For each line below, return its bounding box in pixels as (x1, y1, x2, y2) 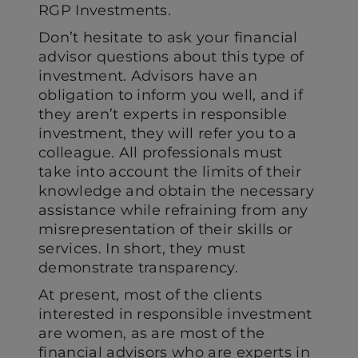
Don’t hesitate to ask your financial (38, 29, 298, 46)
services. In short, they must (38, 240, 246, 257)
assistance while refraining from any (38, 201, 308, 219)
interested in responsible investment (38, 305, 312, 323)
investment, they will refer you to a (38, 125, 297, 142)
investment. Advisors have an (38, 67, 257, 85)
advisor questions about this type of (38, 48, 304, 66)
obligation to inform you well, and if (38, 86, 303, 104)
